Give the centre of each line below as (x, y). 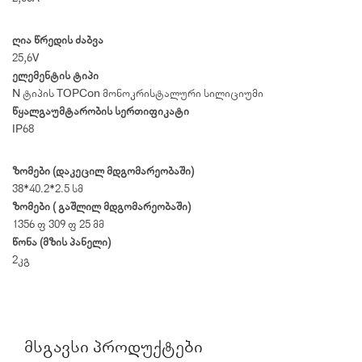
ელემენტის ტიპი (55, 76)
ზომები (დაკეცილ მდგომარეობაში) (103, 171)
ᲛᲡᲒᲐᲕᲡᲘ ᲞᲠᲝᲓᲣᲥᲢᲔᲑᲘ (114, 347)
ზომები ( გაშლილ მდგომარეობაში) (101, 206)
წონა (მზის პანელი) (61, 242)
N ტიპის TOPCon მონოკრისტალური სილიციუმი (138, 93)
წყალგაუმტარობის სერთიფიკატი (101, 111)
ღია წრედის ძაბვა (58, 40)
